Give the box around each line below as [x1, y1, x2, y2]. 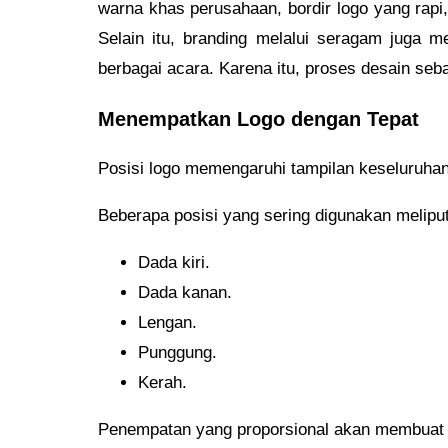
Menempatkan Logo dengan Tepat [98, 107, 419, 130]
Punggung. [138, 342, 217, 362]
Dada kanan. [138, 282, 232, 302]
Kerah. [138, 372, 187, 392]
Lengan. [138, 312, 197, 332]
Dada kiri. [138, 252, 210, 272]
